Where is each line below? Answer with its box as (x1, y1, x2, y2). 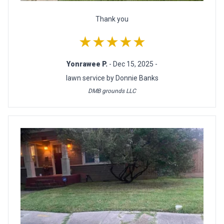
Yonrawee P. (66, 60, 109, 68)
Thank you (95, 15, 128, 23)
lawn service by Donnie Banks (65, 74, 158, 82)
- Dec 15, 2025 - (109, 60, 157, 68)
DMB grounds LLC (88, 87, 136, 95)
